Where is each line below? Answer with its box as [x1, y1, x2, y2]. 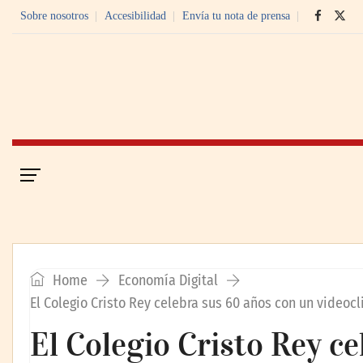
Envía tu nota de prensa [182, 10, 290, 22]
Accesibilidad [105, 10, 166, 22]
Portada [62, 166, 108, 181]
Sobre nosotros [20, 10, 88, 22]
